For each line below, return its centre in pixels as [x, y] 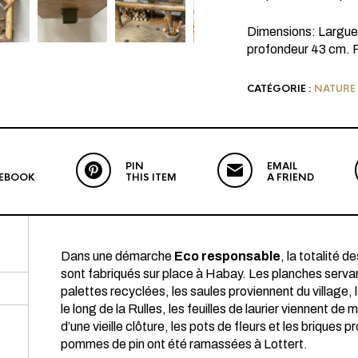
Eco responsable [227, 256]
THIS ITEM [151, 177]
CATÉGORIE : [280, 88]
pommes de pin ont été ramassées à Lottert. [184, 344]
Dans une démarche [117, 256]
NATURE [334, 88]
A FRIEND [290, 177]
